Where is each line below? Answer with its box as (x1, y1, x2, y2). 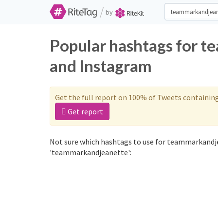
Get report (66, 107, 103, 116)
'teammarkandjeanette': (50, 147, 131, 157)
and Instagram (50, 56, 152, 75)
